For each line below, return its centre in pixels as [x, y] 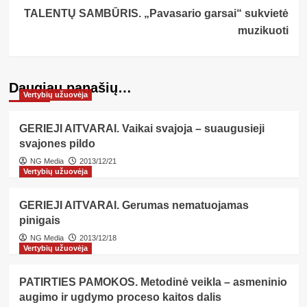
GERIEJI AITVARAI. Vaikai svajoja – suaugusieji [142, 128]
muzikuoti [263, 30]
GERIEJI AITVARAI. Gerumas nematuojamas [134, 205]
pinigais [39, 220]
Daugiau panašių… [70, 87]
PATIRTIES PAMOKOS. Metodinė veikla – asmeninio [153, 282]
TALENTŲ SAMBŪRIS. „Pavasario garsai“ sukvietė [156, 13]
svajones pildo [57, 143]
